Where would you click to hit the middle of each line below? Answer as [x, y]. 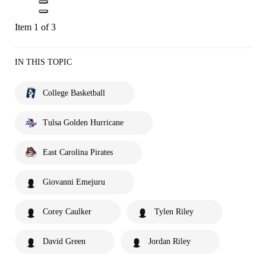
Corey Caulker [67, 211]
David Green [64, 241]
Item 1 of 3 [35, 27]
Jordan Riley [170, 241]
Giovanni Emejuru [74, 182]
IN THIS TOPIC [43, 62]
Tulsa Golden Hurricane [83, 122]
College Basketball [74, 93]
